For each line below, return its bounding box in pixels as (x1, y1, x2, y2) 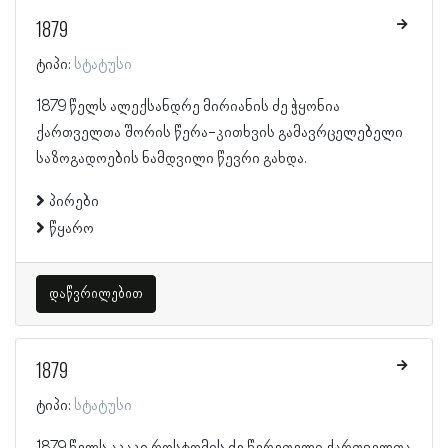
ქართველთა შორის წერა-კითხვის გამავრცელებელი (36, 123, 403, 142)
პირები (49, 192, 99, 211)
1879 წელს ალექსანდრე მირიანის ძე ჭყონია (36, 97, 340, 116)
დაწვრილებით (49, 285, 143, 302)
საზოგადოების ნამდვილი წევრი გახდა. (36, 149, 307, 168)
